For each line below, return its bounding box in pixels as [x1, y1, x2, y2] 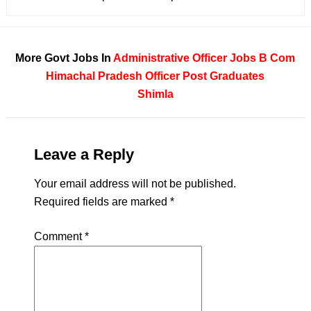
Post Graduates [183, 70, 265, 82]
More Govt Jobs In [15, 52, 114, 64]
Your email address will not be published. [33, 178, 236, 190]
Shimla [137, 88, 174, 100]
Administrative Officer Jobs [113, 52, 257, 64]
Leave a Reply [33, 146, 134, 163]
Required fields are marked [33, 196, 170, 208]
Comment [33, 230, 85, 242]
